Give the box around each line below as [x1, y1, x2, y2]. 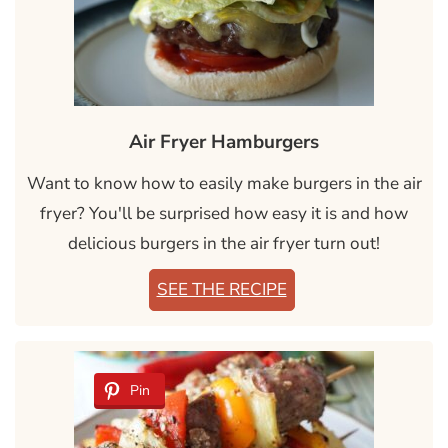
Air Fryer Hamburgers [129, 128, 319, 155]
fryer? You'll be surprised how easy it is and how [40, 201, 408, 225]
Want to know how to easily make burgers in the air [26, 171, 422, 195]
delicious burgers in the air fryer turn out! [68, 231, 380, 255]
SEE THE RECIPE [156, 277, 287, 301]
